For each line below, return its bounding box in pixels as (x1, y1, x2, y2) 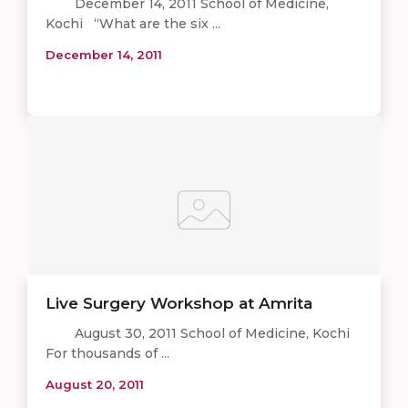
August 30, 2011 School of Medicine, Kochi (46, 324, 357, 342)
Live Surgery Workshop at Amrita (46, 293, 312, 312)
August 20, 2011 (46, 376, 144, 392)
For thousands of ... (46, 344, 169, 362)
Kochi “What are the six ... (46, 15, 220, 32)
